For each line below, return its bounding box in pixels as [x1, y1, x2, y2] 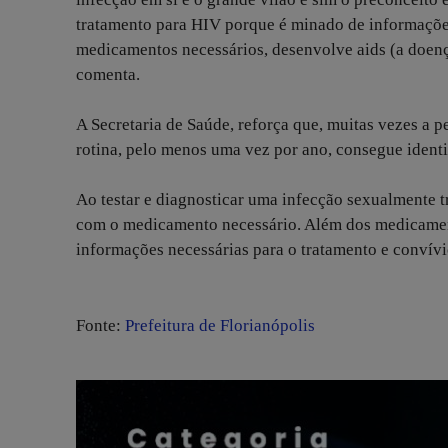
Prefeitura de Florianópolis [125, 316, 315, 336]
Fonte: [76, 316, 125, 336]
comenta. [76, 65, 144, 85]
